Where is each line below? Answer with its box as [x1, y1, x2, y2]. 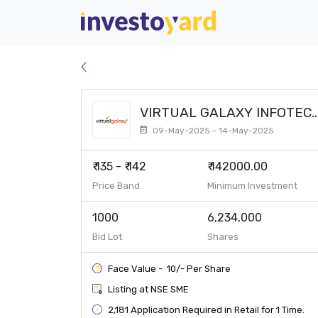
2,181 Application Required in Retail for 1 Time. [108, 304, 305, 315]
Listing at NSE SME [108, 283, 189, 295]
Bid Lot [92, 231, 122, 242]
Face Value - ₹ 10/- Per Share [108, 263, 231, 274]
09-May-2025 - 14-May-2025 [150, 125, 274, 136]
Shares [207, 231, 238, 242]
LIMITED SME [140, 117, 223, 134]
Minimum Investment [207, 180, 297, 191]
